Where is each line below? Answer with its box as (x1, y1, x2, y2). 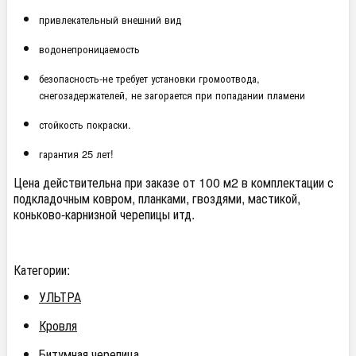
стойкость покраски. (39, 117, 131, 133)
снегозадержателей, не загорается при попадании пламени (39, 87, 305, 103)
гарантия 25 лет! (39, 146, 114, 162)
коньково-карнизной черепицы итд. (14, 205, 195, 224)
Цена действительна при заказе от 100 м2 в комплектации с (14, 173, 334, 192)
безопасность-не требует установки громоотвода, (39, 71, 260, 87)
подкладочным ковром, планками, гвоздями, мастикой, (14, 189, 300, 208)
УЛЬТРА (39, 288, 81, 307)
